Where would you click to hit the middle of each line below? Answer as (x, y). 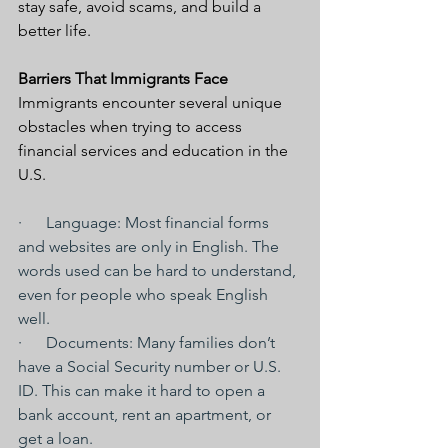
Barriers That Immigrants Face (123, 78)
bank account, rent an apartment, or (146, 414)
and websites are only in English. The (150, 246)
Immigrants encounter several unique (152, 102)
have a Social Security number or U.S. (151, 366)
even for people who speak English (145, 294)
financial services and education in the (155, 150)
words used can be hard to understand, (159, 270)
